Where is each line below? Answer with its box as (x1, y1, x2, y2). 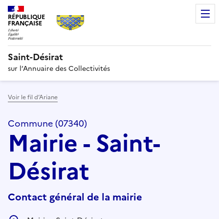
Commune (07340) (8, 116, 87, 130)
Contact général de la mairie (8, 189, 142, 204)
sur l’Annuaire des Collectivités (8, 63, 110, 74)
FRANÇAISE (8, 19, 42, 28)
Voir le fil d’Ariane (8, 92, 58, 102)
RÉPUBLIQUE (8, 12, 45, 22)
